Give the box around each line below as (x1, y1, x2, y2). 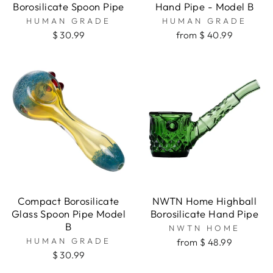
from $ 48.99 (177, 236, 232, 249)
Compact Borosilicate (18, 194, 119, 208)
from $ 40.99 (176, 29, 233, 41)
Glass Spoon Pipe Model (11, 207, 126, 221)
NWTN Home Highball (152, 194, 257, 208)
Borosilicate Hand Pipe (150, 207, 259, 221)
